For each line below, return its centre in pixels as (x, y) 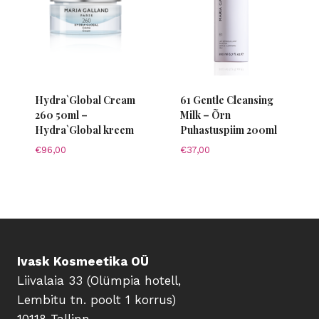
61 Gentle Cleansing (226, 100)
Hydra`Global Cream (85, 100)
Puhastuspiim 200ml (228, 130)
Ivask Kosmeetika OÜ (83, 261)
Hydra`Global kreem (84, 130)
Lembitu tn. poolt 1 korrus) (96, 299)
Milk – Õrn (205, 115)
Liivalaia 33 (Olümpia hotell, (99, 280)
